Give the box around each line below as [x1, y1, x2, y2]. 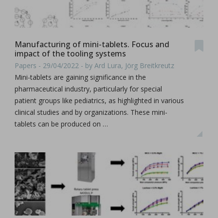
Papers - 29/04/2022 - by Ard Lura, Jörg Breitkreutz [15, 61, 174, 70]
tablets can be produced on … [15, 119, 108, 128]
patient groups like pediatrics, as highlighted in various [15, 96, 184, 105]
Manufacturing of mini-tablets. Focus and [15, 38, 169, 50]
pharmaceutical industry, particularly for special [15, 84, 162, 93]
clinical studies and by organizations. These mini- [15, 108, 167, 117]
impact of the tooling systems [15, 48, 126, 59]
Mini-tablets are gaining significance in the [15, 73, 146, 82]
